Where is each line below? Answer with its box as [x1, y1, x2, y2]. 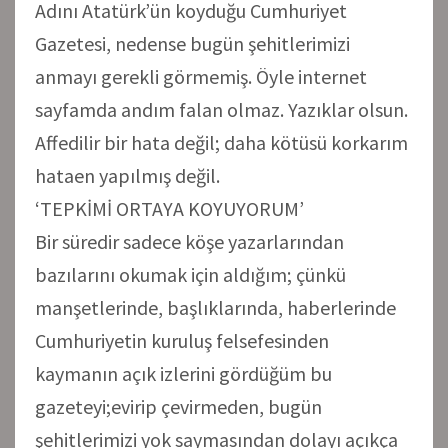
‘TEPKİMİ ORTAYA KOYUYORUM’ [35, 196, 304, 222]
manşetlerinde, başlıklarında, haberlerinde [35, 295, 396, 321]
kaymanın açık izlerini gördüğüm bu [35, 361, 332, 387]
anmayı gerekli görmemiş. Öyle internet [35, 64, 367, 90]
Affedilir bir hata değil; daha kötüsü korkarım [35, 130, 408, 156]
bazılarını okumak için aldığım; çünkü [35, 262, 346, 288]
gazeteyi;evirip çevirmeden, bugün [35, 394, 322, 420]
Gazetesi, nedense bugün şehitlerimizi [35, 31, 350, 57]
